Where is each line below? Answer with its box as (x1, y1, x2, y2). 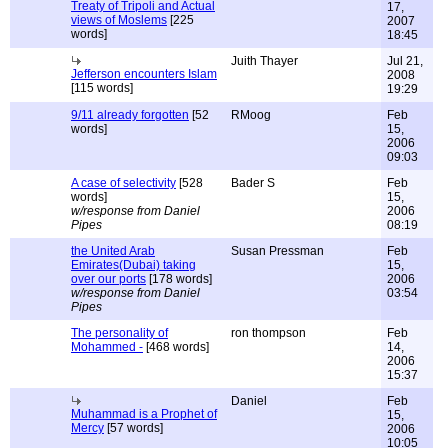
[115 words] (71, 81, 133, 95)
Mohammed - (71, 340, 143, 354)
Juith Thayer (231, 54, 298, 68)
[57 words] (104, 421, 163, 435)
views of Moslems (71, 13, 167, 27)
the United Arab (71, 244, 155, 258)
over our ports (71, 272, 146, 286)
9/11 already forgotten (71, 108, 189, 122)
